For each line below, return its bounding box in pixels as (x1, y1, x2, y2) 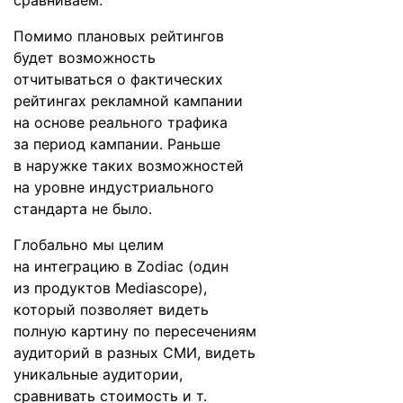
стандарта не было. (13, 200, 152, 218)
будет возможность (13, 49, 156, 67)
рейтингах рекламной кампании (13, 92, 243, 110)
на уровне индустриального (13, 178, 214, 196)
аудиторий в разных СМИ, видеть (13, 344, 255, 362)
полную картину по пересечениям (13, 322, 256, 340)
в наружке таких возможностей (13, 157, 244, 175)
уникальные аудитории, (13, 365, 183, 383)
